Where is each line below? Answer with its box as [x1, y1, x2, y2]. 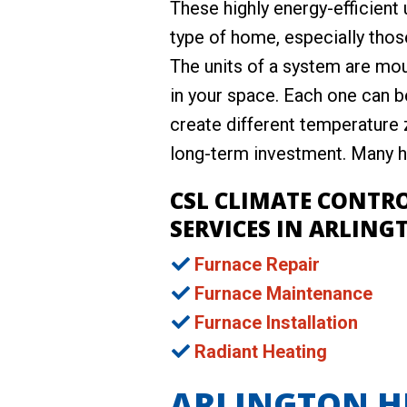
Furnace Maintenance [194, 283, 372, 304]
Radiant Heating [194, 341, 327, 362]
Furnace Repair [194, 253, 320, 275]
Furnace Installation [194, 312, 358, 333]
